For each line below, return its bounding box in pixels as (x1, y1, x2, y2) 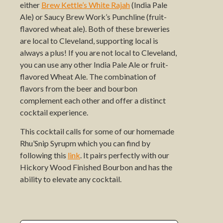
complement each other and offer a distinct (20, 96, 166, 105)
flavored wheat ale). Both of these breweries (20, 24, 170, 33)
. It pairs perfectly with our (80, 150, 169, 160)
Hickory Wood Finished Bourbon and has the (20, 162, 172, 172)
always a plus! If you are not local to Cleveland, (20, 48, 177, 57)
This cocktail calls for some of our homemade (20, 126, 174, 136)
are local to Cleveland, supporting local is (20, 36, 158, 45)
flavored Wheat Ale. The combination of (20, 72, 156, 81)
